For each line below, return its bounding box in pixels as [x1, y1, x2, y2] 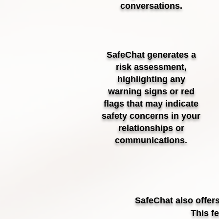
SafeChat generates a [106, 50, 196, 60]
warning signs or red [108, 87, 195, 96]
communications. [115, 135, 187, 145]
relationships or [118, 123, 184, 133]
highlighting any [117, 74, 185, 84]
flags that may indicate [104, 99, 198, 109]
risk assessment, [115, 62, 187, 72]
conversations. [120, 1, 182, 11]
